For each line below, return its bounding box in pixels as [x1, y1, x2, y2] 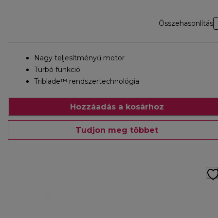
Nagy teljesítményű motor [34, 54, 125, 63]
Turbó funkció [34, 65, 80, 74]
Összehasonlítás [159, 19, 213, 28]
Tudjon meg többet [75, 125, 158, 135]
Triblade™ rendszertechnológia [34, 77, 139, 86]
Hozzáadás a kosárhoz [70, 102, 164, 111]
